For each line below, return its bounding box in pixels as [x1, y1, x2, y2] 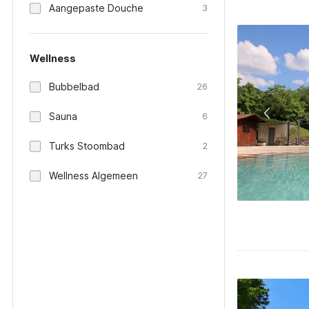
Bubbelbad [49, 81, 99, 92]
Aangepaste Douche [49, 2, 143, 14]
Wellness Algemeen [49, 170, 138, 181]
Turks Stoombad [49, 140, 125, 152]
